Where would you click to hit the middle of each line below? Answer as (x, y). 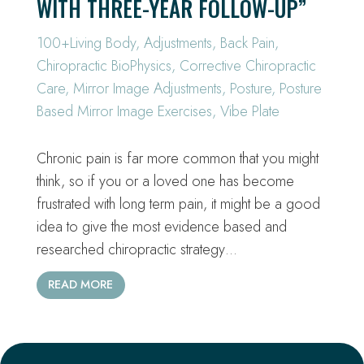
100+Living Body (86, 43)
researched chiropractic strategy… (137, 250)
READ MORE (81, 285)
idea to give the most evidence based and (162, 227)
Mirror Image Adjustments (147, 88)
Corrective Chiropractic (248, 65)
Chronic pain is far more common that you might (178, 159)
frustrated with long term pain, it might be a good (178, 204)
